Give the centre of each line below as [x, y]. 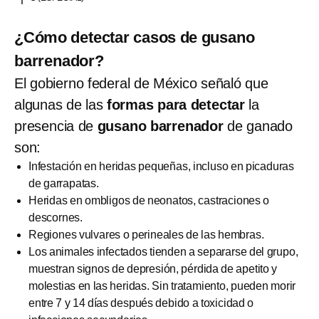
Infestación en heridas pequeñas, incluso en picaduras [161, 166]
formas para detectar [178, 104]
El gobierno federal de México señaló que [141, 83]
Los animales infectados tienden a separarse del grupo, [163, 251]
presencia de [56, 126]
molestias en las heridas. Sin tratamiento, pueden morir [162, 286]
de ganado [258, 126]
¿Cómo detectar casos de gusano [135, 37]
